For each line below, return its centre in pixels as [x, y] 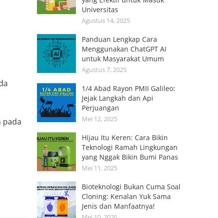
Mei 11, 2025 [100, 168]
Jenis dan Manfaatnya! [118, 206]
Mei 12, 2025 [100, 119]
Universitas [100, 9]
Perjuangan [100, 108]
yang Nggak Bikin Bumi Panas [130, 157]
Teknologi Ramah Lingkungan [130, 147]
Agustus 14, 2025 [106, 20]
